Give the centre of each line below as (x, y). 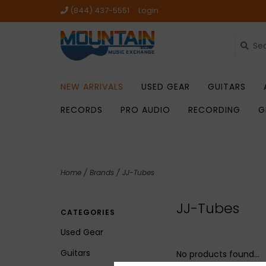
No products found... (218, 254)
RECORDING (214, 110)
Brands (102, 172)
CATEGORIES (88, 212)
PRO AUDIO (145, 110)
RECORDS (82, 110)
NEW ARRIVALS (92, 87)
